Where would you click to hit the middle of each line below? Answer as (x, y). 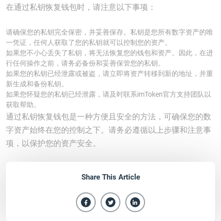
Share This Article (110, 177)
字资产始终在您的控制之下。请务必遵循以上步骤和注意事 (109, 130)
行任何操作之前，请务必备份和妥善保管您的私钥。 (85, 63)
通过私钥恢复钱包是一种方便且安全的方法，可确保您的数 (109, 117)
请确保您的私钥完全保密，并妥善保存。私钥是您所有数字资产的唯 (110, 32)
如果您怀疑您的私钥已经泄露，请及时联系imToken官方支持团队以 (109, 94)
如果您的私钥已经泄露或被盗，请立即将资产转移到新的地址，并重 (110, 74)
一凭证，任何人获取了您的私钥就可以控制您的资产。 (89, 42)
